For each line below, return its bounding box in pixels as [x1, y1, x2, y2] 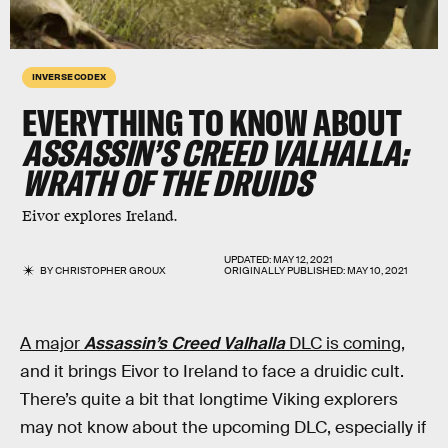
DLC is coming [289, 333, 401, 354]
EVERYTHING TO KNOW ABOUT [22, 100, 402, 145]
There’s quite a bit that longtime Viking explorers [20, 389, 398, 410]
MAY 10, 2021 [347, 264, 408, 277]
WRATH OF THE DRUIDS [22, 160, 312, 205]
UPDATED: [224, 253, 273, 266]
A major [20, 333, 80, 354]
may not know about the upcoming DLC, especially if [20, 417, 426, 438]
